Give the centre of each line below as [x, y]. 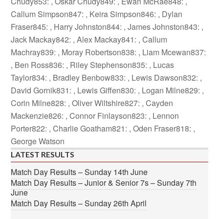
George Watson [38, 141]
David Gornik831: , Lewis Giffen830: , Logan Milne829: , [108, 90]
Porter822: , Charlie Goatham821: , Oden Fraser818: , [103, 128]
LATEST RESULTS [43, 154]
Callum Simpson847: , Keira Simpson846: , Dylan [97, 14]
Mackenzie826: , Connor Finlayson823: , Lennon [95, 116]
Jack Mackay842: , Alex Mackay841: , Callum [89, 39]
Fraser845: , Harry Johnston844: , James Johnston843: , [107, 27]
